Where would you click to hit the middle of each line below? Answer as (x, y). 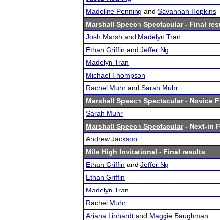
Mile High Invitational (122, 152)
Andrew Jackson (111, 139)
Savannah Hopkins (187, 11)
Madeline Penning (114, 11)
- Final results (181, 152)
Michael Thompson (116, 75)
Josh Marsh (104, 37)
